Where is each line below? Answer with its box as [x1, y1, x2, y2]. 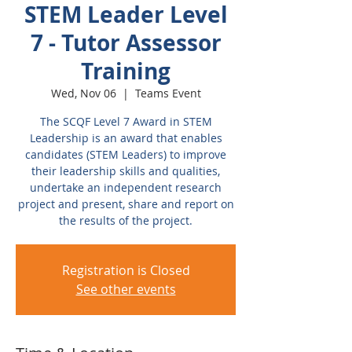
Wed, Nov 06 [50, 86, 116, 101]
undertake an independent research [30, 180, 222, 195]
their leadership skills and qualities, [31, 163, 220, 178]
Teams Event [134, 86, 201, 101]
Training [81, 56, 170, 86]
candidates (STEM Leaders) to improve [25, 147, 226, 162]
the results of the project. [59, 213, 192, 228]
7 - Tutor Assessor [30, 27, 222, 58]
